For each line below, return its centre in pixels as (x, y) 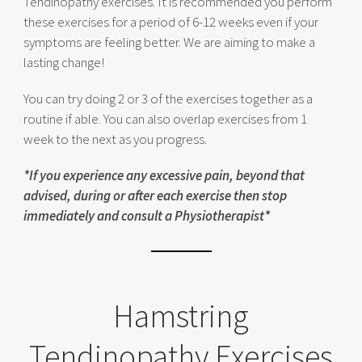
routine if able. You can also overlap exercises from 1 (165, 119)
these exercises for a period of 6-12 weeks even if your (171, 22)
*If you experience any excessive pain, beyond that (164, 175)
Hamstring (181, 316)
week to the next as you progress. (115, 139)
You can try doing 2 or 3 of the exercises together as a (168, 99)
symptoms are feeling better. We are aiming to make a (169, 42)
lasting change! (64, 62)
